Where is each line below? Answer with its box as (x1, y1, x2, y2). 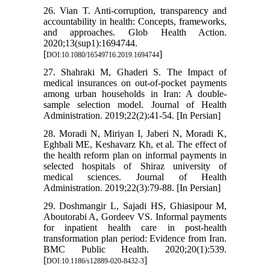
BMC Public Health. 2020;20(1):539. (43, 244, 227, 255)
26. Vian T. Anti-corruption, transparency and (43, 5, 227, 16)
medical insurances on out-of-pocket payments (43, 78, 227, 89)
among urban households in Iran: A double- (43, 89, 227, 99)
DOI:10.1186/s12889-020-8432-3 (46, 257, 144, 266)
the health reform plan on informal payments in (43, 150, 227, 161)
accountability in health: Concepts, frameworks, (43, 16, 227, 27)
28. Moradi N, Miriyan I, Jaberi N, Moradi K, (43, 128, 227, 139)
